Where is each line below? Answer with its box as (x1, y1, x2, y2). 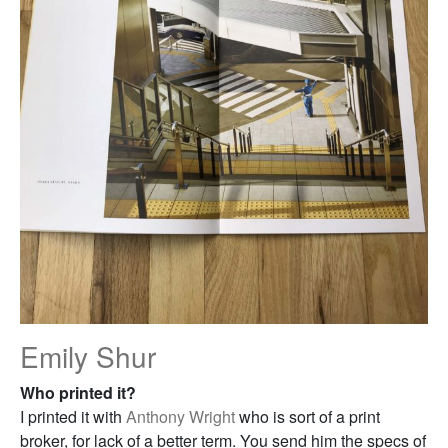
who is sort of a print (235, 405, 380, 428)
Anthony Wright (126, 405, 235, 428)
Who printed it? (20, 381, 136, 404)
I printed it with (20, 405, 126, 428)
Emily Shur (20, 336, 156, 376)
